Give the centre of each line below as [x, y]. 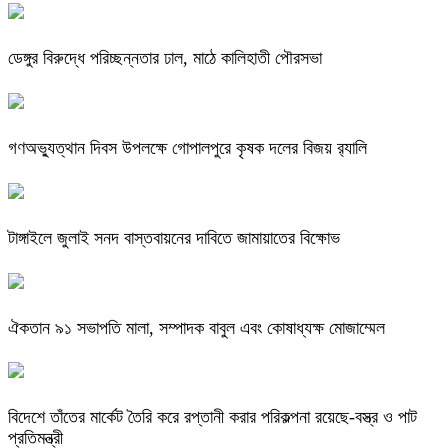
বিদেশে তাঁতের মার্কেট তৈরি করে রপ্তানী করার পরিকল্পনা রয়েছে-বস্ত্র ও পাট [212, 417]
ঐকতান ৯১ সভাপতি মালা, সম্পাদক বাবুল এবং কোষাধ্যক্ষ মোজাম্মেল [196, 327]
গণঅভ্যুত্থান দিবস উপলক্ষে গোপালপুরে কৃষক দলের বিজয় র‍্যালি [187, 147]
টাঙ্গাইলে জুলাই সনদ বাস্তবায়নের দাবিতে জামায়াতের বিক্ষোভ [174, 237]
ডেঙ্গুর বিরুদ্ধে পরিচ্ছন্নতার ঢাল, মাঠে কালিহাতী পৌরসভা [165, 57]
